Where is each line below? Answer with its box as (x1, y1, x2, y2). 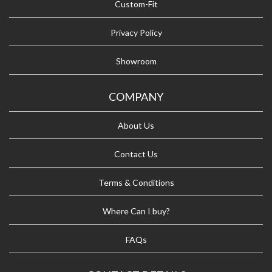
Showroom (115, 56, 157, 66)
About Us (118, 120, 154, 131)
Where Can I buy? (102, 206, 170, 216)
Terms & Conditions (98, 177, 174, 188)
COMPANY (109, 90, 163, 103)
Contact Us (114, 149, 158, 159)
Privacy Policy (110, 27, 162, 38)
